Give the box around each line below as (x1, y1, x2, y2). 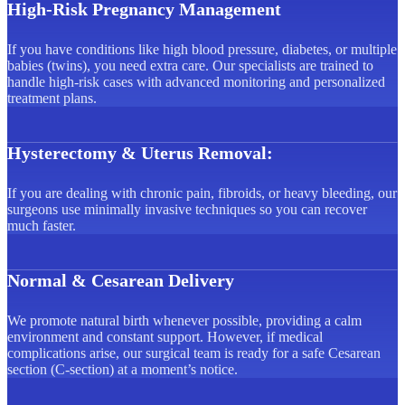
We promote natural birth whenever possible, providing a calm (7, 312, 362, 328)
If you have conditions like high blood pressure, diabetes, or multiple (7, 41, 397, 57)
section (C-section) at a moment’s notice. (7, 361, 238, 377)
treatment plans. (7, 89, 97, 106)
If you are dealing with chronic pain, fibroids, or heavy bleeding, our (7, 184, 397, 201)
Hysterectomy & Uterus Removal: (7, 142, 273, 163)
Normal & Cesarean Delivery (7, 269, 234, 290)
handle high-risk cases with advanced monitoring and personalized (7, 73, 385, 89)
